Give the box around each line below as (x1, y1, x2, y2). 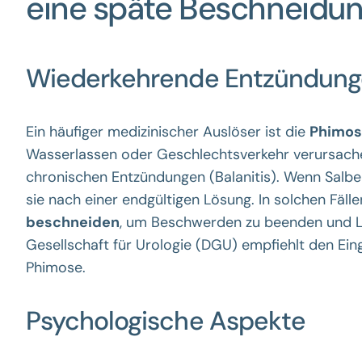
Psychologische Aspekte (26, 304, 305, 338)
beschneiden (26, 213, 120, 232)
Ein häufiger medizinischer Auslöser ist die (26, 122, 309, 141)
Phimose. (26, 258, 86, 277)
